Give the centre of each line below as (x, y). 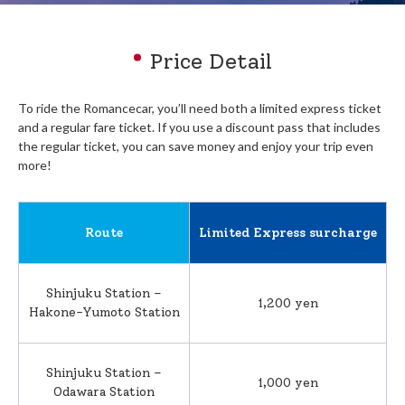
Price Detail (211, 61)
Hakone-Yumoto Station (104, 313)
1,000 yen (288, 383)
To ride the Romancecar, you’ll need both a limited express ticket (200, 108)
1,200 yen (288, 304)
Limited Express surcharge (288, 233)
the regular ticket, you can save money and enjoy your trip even (196, 146)
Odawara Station (104, 392)
